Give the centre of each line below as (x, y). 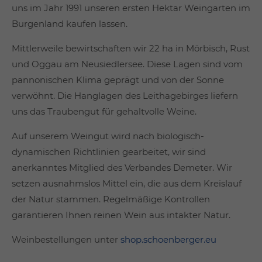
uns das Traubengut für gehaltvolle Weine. (104, 111)
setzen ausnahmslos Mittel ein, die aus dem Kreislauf (127, 183)
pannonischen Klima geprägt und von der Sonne (118, 80)
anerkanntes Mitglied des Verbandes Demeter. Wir (122, 168)
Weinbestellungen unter (66, 239)
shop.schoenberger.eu (168, 239)
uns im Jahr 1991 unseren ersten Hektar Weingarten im (131, 8)
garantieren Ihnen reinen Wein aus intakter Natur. (121, 215)
